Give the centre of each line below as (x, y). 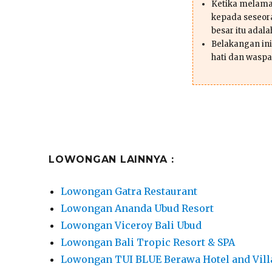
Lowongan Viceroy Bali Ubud (131, 225)
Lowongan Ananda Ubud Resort (138, 208)
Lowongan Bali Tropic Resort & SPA (148, 242)
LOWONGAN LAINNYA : (111, 159)
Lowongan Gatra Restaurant (129, 191)
